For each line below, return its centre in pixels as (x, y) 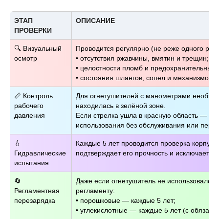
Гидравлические (40, 153)
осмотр (26, 58)
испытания (32, 163)
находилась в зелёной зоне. (121, 106)
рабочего (29, 106)
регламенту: (95, 191)
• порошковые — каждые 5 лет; (126, 201)
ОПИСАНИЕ (95, 21)
